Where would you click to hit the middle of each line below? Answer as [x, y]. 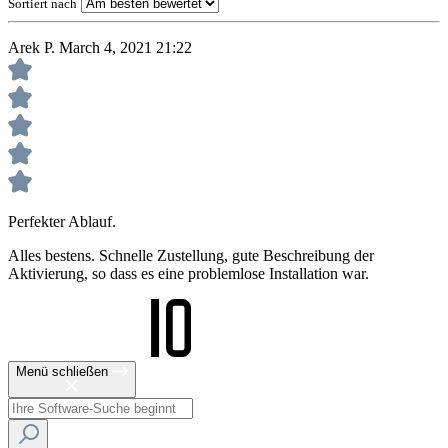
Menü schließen [62, 372]
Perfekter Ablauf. [62, 222]
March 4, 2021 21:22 [125, 48]
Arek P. [33, 48]
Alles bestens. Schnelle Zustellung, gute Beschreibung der [191, 256]
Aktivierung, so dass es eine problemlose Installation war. [188, 274]
